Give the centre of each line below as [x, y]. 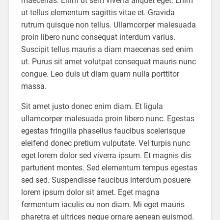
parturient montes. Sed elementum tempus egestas [109, 167]
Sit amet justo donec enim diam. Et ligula [92, 106]
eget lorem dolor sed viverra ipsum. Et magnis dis [106, 155]
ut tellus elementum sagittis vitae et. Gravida [98, 12]
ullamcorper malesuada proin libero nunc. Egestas [108, 118]
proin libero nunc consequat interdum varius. [98, 37]
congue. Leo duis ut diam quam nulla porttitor [100, 74]
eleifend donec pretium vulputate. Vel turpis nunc [105, 143]
